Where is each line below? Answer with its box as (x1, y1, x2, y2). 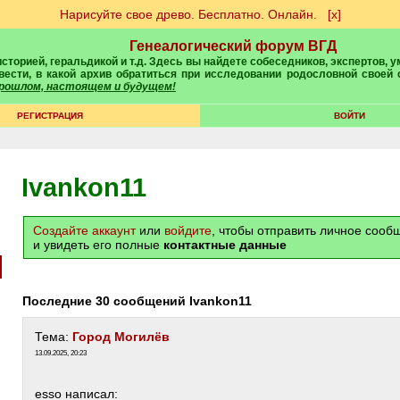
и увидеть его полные (33, 237, 163, 252)
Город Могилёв (72, 329, 170, 344)
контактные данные (163, 237, 287, 252)
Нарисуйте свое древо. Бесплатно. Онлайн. (59, 7, 317, 21)
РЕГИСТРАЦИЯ (16, 111, 83, 121)
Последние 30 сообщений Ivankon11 (31, 294, 252, 308)
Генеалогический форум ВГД (129, 38, 337, 54)
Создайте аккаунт (33, 223, 136, 237)
